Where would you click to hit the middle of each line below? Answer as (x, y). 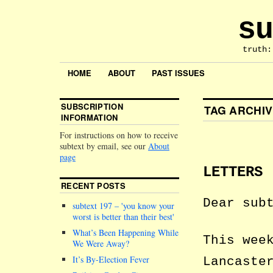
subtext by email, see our (104, 146)
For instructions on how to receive (119, 135)
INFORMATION (90, 118)
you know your (149, 206)
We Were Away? (101, 244)
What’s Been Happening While (126, 233)
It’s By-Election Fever (111, 260)
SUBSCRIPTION (92, 107)
